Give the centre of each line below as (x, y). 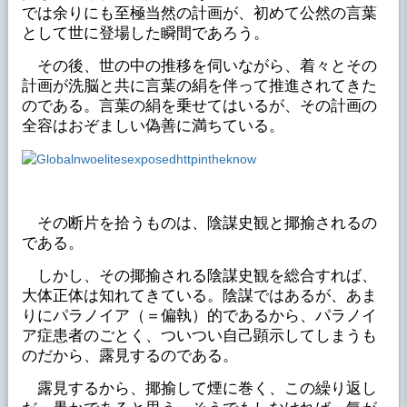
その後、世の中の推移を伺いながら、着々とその (199, 66)
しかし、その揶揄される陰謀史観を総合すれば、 (199, 276)
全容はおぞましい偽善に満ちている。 (153, 126)
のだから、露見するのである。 (129, 356)
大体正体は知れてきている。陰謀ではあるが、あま (199, 296)
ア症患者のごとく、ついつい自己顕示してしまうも (199, 336)
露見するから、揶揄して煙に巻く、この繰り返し (199, 389)
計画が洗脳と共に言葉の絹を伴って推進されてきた (199, 86)
